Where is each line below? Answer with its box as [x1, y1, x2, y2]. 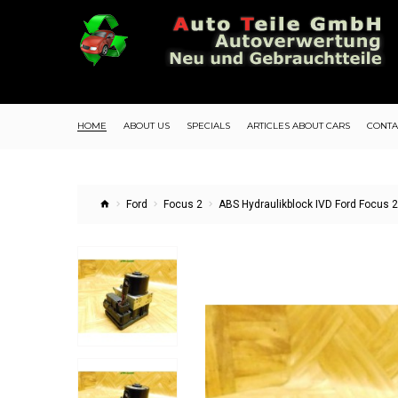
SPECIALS [187, 120, 230, 131]
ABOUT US [123, 120, 170, 131]
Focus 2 [163, 198, 203, 211]
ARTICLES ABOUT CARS [247, 120, 350, 131]
